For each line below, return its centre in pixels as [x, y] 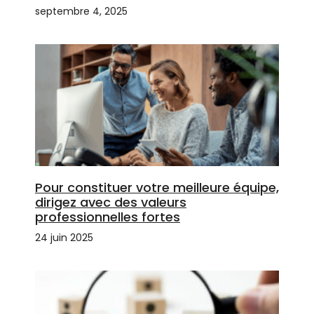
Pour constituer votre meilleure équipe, [157, 187]
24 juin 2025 [64, 237]
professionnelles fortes [108, 217]
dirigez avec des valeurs [111, 202]
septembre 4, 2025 [81, 11]
